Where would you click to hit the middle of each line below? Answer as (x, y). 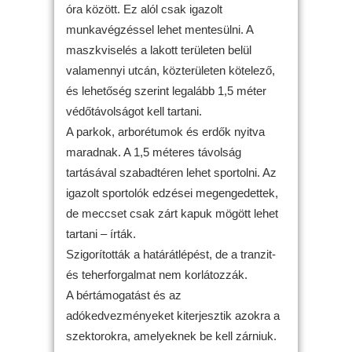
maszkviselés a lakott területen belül (159, 50)
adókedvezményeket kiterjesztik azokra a (173, 315)
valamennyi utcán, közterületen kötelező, (170, 70)
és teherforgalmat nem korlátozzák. (157, 275)
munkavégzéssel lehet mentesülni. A (159, 29)
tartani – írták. (101, 234)
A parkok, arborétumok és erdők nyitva (165, 132)
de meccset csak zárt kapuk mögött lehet (172, 213)
